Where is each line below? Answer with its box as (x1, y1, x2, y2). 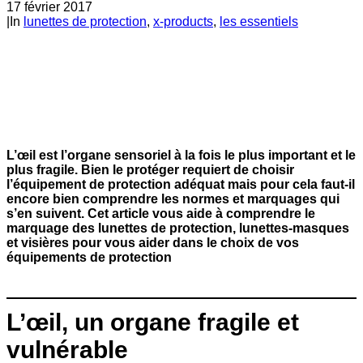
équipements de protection (6, 250, 172, 265)
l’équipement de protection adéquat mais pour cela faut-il (6, 177, 355, 192)
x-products (153, 14, 213, 28)
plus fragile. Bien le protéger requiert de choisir (6, 163, 294, 177)
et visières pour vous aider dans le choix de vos (6, 236, 299, 250)
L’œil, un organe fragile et (6, 309, 299, 336)
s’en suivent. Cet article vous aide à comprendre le (6, 207, 315, 221)
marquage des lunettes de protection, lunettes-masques (6, 221, 349, 236)
